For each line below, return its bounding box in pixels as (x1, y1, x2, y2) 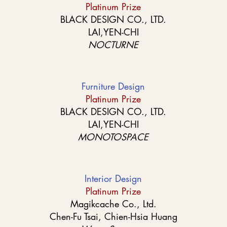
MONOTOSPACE (78, 131, 148, 143)
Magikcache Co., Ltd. (70, 198, 157, 210)
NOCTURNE (88, 39, 138, 51)
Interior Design (85, 172, 142, 184)
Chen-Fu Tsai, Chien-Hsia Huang (49, 210, 177, 222)
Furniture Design (82, 80, 145, 92)
